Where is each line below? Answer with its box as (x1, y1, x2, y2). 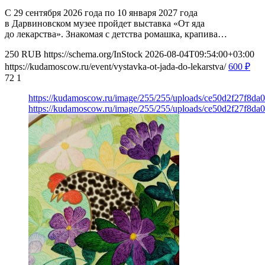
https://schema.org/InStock (44, 49, 143, 60)
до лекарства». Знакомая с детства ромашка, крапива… (5, 29, 227, 40)
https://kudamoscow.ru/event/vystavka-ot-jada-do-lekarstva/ (5, 62, 226, 72)
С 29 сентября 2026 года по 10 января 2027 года (5, 8, 198, 18)
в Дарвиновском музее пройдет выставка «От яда (5, 18, 205, 29)
